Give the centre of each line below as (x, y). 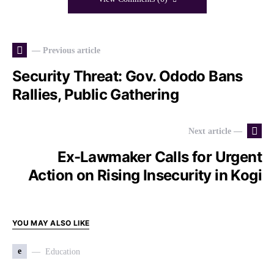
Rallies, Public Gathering (97, 94)
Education (63, 251)
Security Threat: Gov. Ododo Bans (128, 76)
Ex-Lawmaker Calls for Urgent (159, 157)
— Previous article (66, 50)
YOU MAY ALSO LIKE (51, 223)
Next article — (215, 131)
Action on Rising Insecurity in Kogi (145, 175)
